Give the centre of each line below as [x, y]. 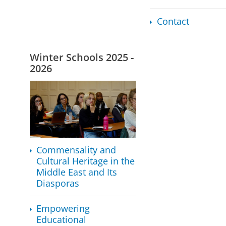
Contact [173, 21]
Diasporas [58, 183]
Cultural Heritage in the [86, 161]
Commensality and [76, 150]
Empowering [63, 209]
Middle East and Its [77, 172]
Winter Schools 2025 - [81, 57]
